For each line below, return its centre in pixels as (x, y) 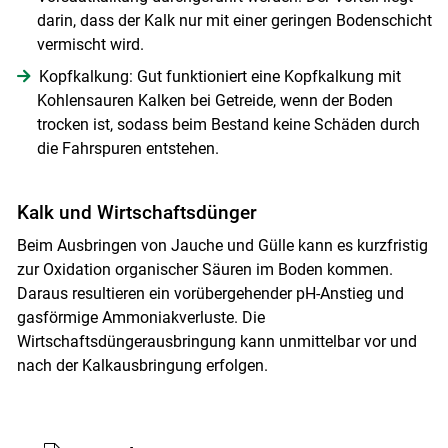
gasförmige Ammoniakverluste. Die (140, 317)
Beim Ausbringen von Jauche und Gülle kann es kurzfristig (222, 245)
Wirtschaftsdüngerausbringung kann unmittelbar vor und (216, 341)
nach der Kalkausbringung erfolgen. (142, 365)
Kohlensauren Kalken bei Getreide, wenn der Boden (214, 100)
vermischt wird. (90, 44)
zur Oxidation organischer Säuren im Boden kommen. (204, 269)
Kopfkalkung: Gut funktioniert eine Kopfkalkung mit (219, 76)
